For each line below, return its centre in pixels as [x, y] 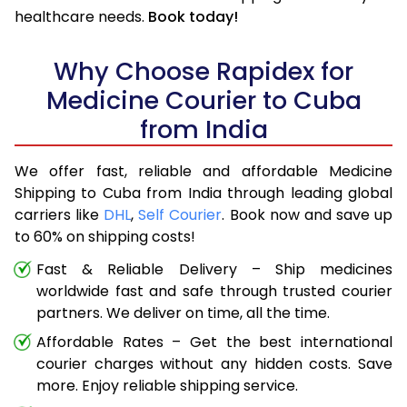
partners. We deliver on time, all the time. [183, 313]
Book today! [193, 17]
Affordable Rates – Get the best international [214, 342]
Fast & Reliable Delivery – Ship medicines [214, 270]
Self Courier [180, 215]
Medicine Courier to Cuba [203, 101]
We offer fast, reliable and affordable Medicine [203, 172]
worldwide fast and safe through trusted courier [214, 292]
